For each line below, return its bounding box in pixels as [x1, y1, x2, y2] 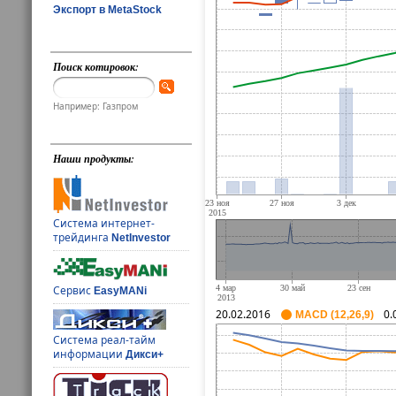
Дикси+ [126, 347, 164, 361]
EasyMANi [94, 284, 148, 297]
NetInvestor [111, 231, 171, 244]
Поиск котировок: [53, 59, 140, 75]
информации [53, 346, 126, 362]
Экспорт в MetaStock [53, 3, 162, 16]
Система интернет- [53, 215, 156, 231]
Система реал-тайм [53, 331, 156, 347]
